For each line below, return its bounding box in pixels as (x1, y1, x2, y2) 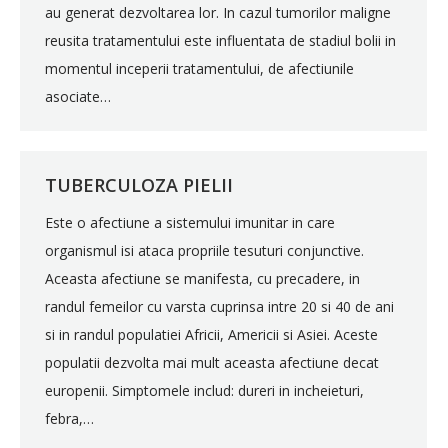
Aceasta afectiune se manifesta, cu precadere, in (45, 269, 360, 288)
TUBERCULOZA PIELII (45, 173, 233, 197)
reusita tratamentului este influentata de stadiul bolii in (45, 31, 396, 50)
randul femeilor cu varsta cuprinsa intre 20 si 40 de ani (45, 297, 394, 316)
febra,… (45, 409, 94, 428)
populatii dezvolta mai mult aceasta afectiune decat (45, 353, 379, 372)
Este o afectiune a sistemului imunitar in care (45, 213, 335, 232)
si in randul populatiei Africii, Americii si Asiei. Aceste (45, 325, 378, 344)
